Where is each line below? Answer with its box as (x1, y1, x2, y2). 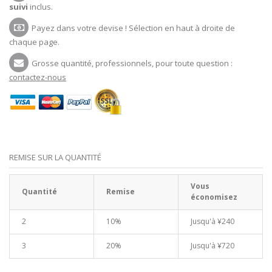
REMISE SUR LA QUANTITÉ (9, 152, 101, 163)
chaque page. (9, 36, 59, 48)
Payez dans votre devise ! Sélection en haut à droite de (32, 22, 235, 34)
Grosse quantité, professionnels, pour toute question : (32, 58, 233, 69)
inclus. (28, 1, 53, 13)
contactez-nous (9, 72, 66, 83)
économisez (191, 192, 237, 203)
